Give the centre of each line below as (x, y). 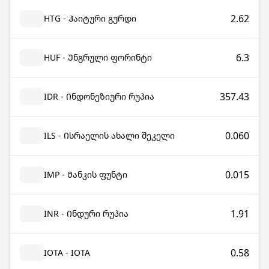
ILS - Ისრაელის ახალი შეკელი (109, 135)
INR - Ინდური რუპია (86, 213)
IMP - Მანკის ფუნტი (86, 174)
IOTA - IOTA (67, 252)
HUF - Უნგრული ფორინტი (98, 57)
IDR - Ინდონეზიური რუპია (99, 96)
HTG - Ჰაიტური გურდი (90, 18)
